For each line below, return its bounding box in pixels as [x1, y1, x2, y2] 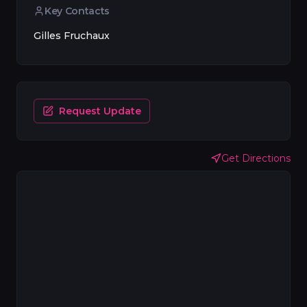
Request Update [59, 105, 141, 117]
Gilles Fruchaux [34, 29, 110, 42]
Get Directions [221, 152, 291, 164]
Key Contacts [45, 5, 110, 17]
